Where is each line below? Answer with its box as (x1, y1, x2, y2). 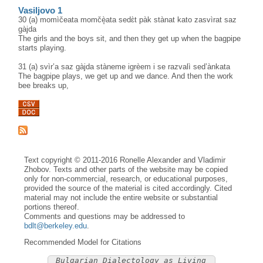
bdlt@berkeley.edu (24, 221, 87, 231)
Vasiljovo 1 (18, 5, 63, 15)
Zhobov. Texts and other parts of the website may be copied (24, 165, 228, 174)
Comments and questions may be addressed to (24, 212, 186, 221)
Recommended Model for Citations (24, 238, 142, 247)
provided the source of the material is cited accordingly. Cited (24, 184, 232, 193)
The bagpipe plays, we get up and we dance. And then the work (18, 71, 234, 80)
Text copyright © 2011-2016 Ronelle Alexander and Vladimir (24, 156, 226, 165)
